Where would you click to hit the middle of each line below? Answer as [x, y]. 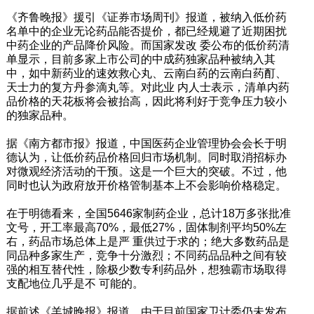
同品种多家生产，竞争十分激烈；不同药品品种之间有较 [146, 255]
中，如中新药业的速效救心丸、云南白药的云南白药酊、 [146, 73]
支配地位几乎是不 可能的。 [75, 283]
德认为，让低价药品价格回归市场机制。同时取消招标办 [146, 157]
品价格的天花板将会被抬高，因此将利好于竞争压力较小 [146, 101]
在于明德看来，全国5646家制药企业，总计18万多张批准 [148, 213]
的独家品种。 [40, 115]
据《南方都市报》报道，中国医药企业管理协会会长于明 [146, 143]
